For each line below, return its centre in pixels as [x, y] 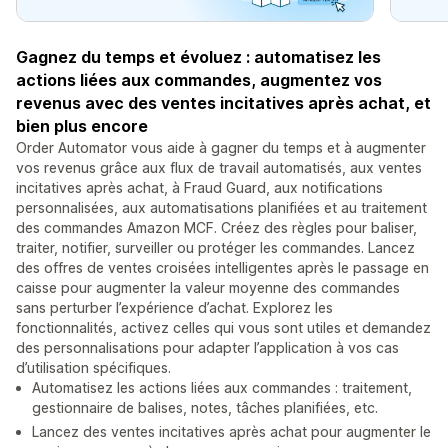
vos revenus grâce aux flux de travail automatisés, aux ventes [219, 168]
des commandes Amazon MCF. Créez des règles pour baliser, [216, 228]
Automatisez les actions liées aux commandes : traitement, [222, 388]
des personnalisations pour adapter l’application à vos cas [207, 348]
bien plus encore [82, 126]
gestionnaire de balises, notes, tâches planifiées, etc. [205, 408]
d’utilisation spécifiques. [93, 368]
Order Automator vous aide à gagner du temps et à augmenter [221, 148]
